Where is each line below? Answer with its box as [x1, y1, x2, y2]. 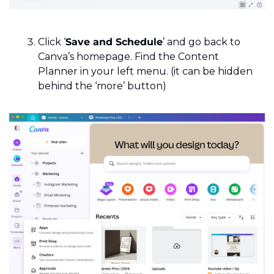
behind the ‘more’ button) [38, 80, 166, 92]
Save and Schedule [65, 36, 163, 48]
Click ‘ [38, 36, 65, 48]
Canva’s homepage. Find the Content [38, 51, 219, 63]
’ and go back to [163, 36, 240, 48]
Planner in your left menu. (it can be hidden [38, 65, 253, 78]
